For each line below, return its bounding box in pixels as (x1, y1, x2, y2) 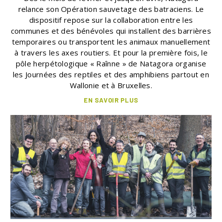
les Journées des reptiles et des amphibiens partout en (12, 69, 210, 79)
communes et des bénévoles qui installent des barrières (10, 25, 212, 36)
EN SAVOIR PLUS (83, 96, 139, 104)
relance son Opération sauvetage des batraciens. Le (18, 3, 204, 14)
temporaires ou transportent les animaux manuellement (11, 36, 211, 47)
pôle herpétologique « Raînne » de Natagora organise (15, 58, 207, 68)
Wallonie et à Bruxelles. (69, 80, 153, 90)
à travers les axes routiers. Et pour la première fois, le (14, 47, 208, 57)
